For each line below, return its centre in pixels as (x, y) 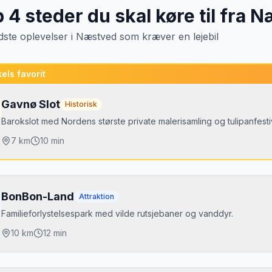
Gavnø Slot (31, 104)
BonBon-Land (38, 196)
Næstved (96, 36)
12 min (55, 233)
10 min (52, 141)
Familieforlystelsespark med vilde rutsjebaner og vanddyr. (117, 213)
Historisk (81, 104)
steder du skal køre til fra (135, 16)
